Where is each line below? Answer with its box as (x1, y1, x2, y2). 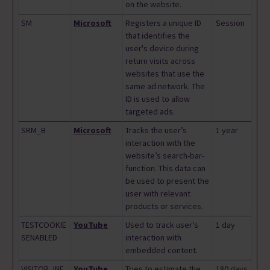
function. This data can (125, 163, 206, 174)
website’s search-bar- (125, 150, 204, 162)
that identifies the (125, 30, 190, 42)
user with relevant (125, 188, 190, 199)
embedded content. (125, 245, 198, 256)
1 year (216, 125, 238, 136)
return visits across (125, 55, 195, 67)
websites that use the (125, 68, 204, 80)
